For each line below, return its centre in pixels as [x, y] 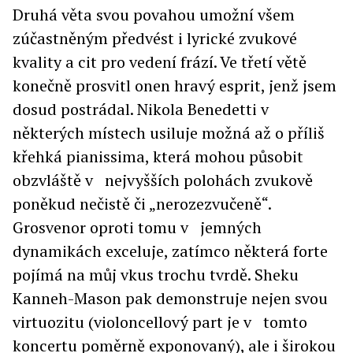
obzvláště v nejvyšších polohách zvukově [163, 180]
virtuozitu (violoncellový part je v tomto [160, 322]
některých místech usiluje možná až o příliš [169, 133]
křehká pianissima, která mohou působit [158, 156]
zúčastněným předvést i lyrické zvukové [155, 38]
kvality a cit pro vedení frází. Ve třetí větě [160, 62]
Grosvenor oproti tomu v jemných [137, 227]
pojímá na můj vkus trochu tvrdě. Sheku [156, 275]
